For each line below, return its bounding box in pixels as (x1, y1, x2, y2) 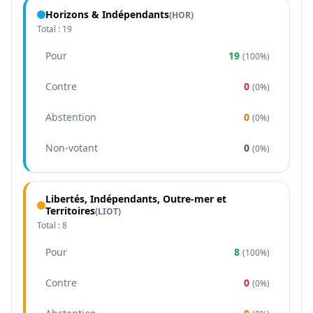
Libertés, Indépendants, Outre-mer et (45, 192, 226, 205)
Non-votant (45, 141, 98, 154)
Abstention (45, 110, 96, 124)
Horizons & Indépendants (45, 8, 169, 21)
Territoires (45, 204, 95, 217)
